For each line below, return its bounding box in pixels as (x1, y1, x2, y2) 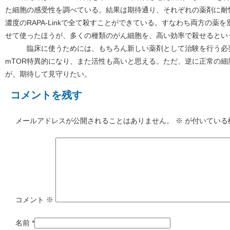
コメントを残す (10, 89, 82, 101)
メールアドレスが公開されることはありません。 (15, 116, 174, 125)
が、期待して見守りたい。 (5, 69, 91, 78)
